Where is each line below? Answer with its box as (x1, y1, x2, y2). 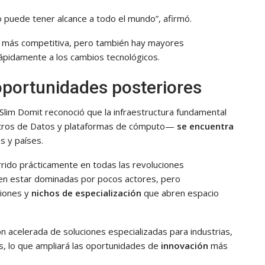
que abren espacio (141, 186, 219, 199)
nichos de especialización (31, 186, 141, 199)
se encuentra (174, 119, 234, 132)
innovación (161, 239, 208, 251)
